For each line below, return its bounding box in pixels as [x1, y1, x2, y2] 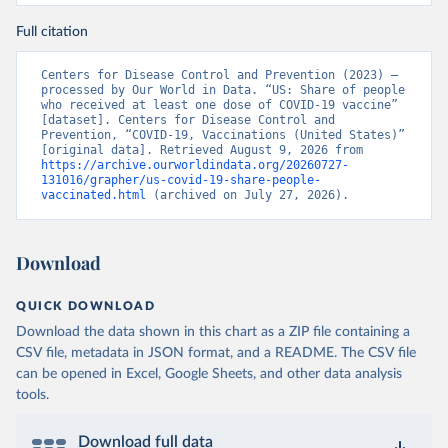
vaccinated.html [41, 188, 146, 202]
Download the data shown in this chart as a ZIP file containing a [16, 325, 410, 339]
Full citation [16, 25, 88, 39]
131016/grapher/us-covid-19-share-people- [41, 173, 321, 187]
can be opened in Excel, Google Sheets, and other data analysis [16, 367, 402, 381]
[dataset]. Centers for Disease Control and [41, 113, 335, 127]
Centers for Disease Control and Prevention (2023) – [41, 68, 398, 82]
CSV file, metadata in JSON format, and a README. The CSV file [16, 346, 416, 360]
